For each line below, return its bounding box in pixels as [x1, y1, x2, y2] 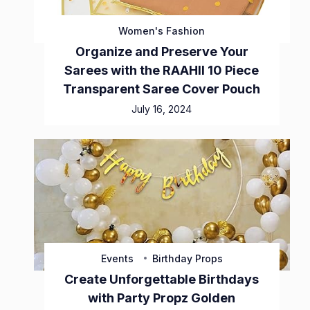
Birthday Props [152, 253, 223, 264]
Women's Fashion [118, 25, 206, 37]
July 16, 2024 [131, 103, 192, 115]
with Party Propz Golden [88, 291, 236, 305]
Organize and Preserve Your [75, 44, 248, 59]
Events [100, 253, 134, 264]
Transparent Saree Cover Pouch [63, 82, 261, 96]
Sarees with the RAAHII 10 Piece [64, 63, 259, 77]
